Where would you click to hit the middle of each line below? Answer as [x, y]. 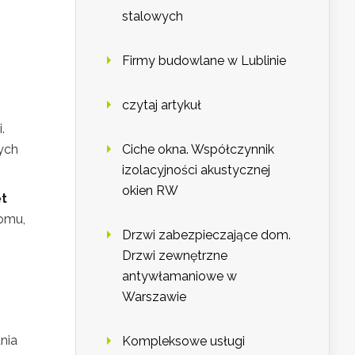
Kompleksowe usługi [183, 342]
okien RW [150, 191]
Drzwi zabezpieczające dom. [206, 235]
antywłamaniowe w [179, 277]
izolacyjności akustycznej [196, 170]
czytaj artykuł [162, 105]
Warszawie [154, 297]
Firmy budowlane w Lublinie [204, 61]
